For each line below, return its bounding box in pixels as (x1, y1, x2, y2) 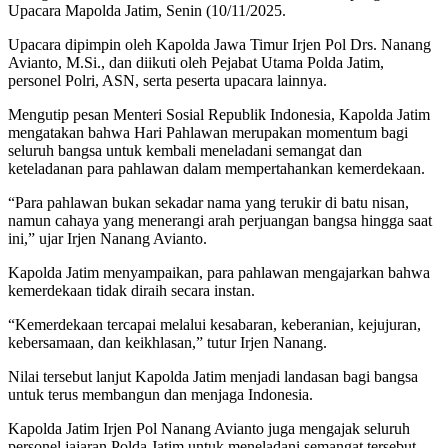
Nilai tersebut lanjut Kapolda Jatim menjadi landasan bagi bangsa (8, 368, 418, 386)
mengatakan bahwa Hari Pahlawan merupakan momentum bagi (8, 124, 408, 142)
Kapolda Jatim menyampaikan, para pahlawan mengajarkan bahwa (8, 264, 430, 282)
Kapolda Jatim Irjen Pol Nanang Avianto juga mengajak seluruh (8, 420, 410, 438)
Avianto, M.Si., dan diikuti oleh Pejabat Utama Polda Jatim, (8, 54, 384, 72)
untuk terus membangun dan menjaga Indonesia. (8, 386, 313, 404)
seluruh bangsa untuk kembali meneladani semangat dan (8, 142, 362, 160)
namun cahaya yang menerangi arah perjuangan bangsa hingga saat (8, 212, 432, 230)
